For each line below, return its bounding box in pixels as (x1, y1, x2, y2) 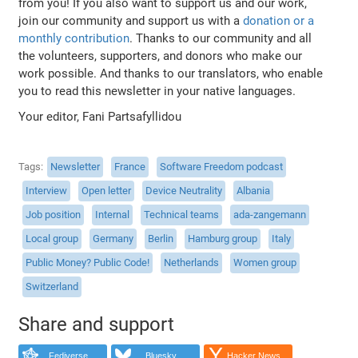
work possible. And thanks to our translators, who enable (18, 66, 324, 81)
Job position (26, 208, 82, 221)
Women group (233, 256, 297, 268)
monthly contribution (18, 30, 130, 46)
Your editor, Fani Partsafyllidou (18, 109, 182, 124)
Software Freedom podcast (160, 161, 284, 173)
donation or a (243, 13, 315, 28)
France (114, 161, 146, 173)
